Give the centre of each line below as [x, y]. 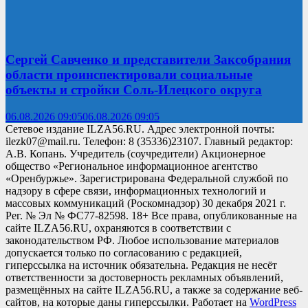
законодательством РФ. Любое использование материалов [142, 241]
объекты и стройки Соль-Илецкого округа [134, 90]
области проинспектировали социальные [129, 75]
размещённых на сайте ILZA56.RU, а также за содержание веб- [154, 290]
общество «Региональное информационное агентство [132, 166]
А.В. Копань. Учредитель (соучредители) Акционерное [135, 154]
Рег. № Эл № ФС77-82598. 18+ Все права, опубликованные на [151, 216]
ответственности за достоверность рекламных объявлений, [144, 278]
